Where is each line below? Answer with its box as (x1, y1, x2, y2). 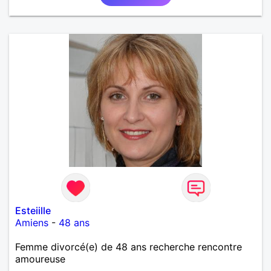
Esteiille (15, 204, 51, 217)
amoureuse (15, 252, 65, 265)
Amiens (15, 216, 48, 229)
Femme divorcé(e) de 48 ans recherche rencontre (15, 240, 242, 253)
